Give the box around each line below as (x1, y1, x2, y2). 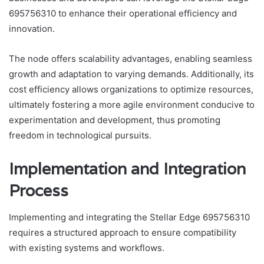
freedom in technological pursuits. (9, 130, 151, 141)
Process (9, 180, 68, 202)
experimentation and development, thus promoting (9, 114, 220, 126)
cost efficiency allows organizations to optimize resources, (9, 84, 253, 95)
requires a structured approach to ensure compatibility (9, 226, 236, 238)
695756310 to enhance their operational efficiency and (9, 8, 237, 19)
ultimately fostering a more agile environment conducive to (9, 99, 255, 111)
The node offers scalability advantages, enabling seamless (9, 53, 252, 65)
